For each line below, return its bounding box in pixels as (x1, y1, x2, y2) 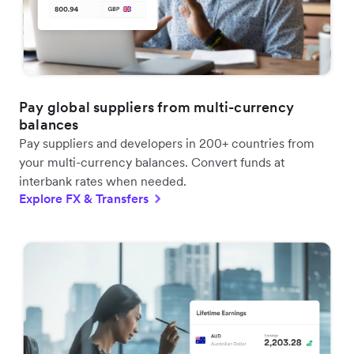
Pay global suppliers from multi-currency (19, 98, 295, 117)
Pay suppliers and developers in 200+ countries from (19, 135, 314, 152)
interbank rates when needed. (19, 173, 186, 190)
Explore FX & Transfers (19, 190, 149, 207)
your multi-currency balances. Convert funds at (19, 154, 284, 171)
